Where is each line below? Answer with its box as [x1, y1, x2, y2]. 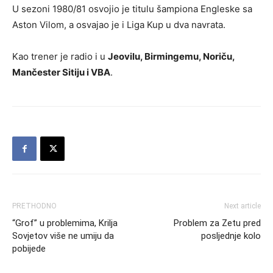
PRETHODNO [12, 202, 57, 210]
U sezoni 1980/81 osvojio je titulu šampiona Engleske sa [12, 3, 252, 15]
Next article [224, 202, 261, 210]
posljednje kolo [201, 230, 261, 241]
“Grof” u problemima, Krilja [12, 218, 118, 229]
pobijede [12, 243, 46, 254]
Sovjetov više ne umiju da [12, 230, 114, 241]
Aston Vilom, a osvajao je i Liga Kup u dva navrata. [12, 19, 225, 30]
